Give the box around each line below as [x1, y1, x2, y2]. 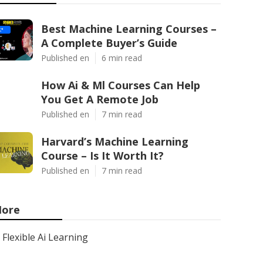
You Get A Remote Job [41, 92, 159, 106]
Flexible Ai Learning [2, 231, 88, 244]
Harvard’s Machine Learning [41, 134, 188, 149]
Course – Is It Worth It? [41, 149, 164, 163]
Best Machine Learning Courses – [41, 22, 217, 36]
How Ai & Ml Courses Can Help [41, 78, 200, 92]
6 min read [102, 52, 142, 63]
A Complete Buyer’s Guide [41, 36, 177, 50]
